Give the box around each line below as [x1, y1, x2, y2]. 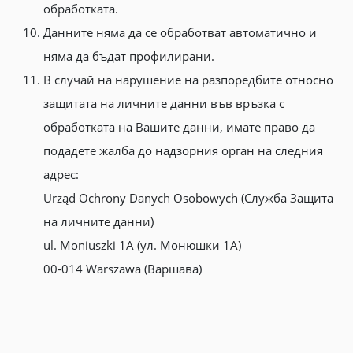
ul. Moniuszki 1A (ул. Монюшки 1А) [43, 237, 241, 253]
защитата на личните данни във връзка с [43, 95, 284, 111]
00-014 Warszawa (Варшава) [43, 261, 202, 277]
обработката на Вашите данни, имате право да [43, 119, 315, 135]
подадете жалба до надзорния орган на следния [43, 143, 323, 158]
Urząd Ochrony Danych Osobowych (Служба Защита [43, 190, 333, 206]
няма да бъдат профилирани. [43, 48, 214, 64]
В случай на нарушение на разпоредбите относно [43, 72, 333, 87]
